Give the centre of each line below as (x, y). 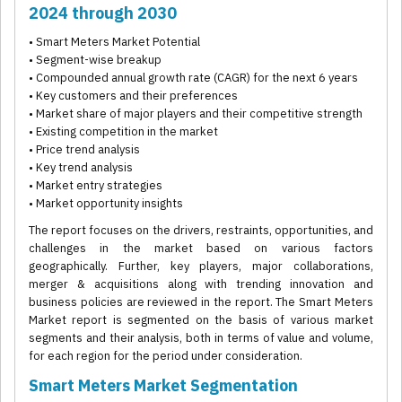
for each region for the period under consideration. (166, 356)
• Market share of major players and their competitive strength (196, 114)
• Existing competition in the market (123, 132)
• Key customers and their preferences (133, 96)
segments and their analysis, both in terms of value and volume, (201, 338)
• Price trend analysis (84, 150)
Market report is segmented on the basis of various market (201, 320)
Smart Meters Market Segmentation (163, 386)
